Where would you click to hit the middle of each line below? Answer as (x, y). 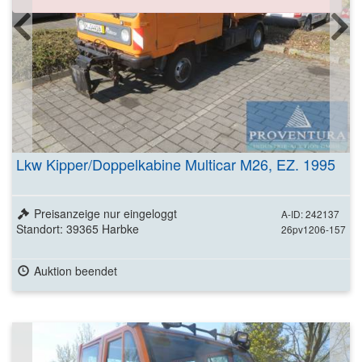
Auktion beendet (75, 270)
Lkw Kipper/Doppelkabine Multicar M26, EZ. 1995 (176, 164)
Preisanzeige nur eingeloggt (105, 213)
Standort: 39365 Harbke (78, 228)
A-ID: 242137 (310, 213)
